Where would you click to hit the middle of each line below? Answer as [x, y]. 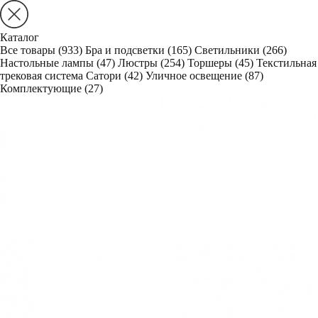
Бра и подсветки [126, 50]
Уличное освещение [195, 76]
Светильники [229, 50]
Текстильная [286, 63]
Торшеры [211, 63]
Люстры [139, 63]
